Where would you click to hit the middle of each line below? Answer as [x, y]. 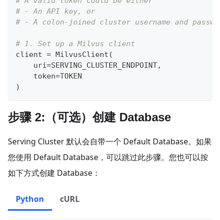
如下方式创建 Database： [54, 173]
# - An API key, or [58, 11]
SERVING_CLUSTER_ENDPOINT [104, 65]
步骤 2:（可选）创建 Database [89, 117]
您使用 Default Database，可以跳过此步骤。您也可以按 [108, 157]
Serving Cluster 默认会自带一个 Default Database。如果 [110, 141]
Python [30, 199]
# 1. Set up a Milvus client [75, 43]
